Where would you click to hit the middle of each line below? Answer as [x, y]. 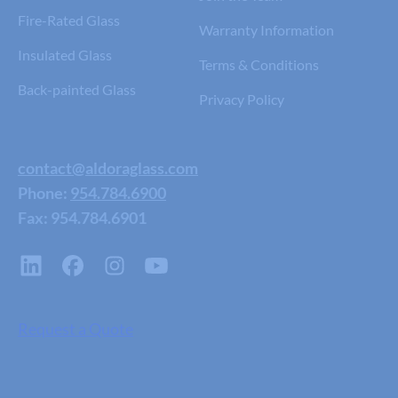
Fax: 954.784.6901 [82, 217]
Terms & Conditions [259, 64]
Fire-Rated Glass [69, 20]
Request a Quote [76, 328]
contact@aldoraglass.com [108, 167]
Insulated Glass [65, 54]
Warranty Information [267, 29]
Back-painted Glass [77, 89]
